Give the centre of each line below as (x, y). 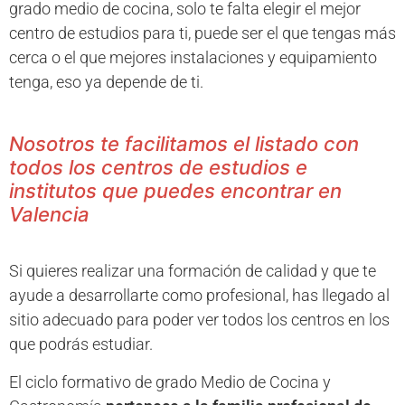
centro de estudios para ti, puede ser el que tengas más (202, 33)
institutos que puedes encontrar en (175, 191)
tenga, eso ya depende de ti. (106, 81)
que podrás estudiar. (81, 344)
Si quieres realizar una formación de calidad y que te (193, 271)
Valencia (49, 215)
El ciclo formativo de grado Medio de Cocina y (170, 381)
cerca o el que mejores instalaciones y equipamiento (193, 57)
